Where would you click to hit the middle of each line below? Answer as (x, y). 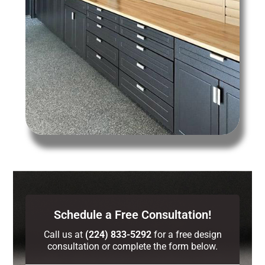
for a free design (186, 235)
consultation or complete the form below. (132, 247)
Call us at (64, 235)
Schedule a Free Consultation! (132, 215)
